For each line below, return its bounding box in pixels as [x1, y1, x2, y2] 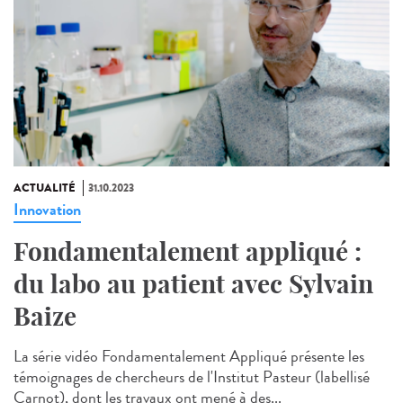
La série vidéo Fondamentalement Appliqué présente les [13, 345, 364, 369]
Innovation [13, 198, 81, 222]
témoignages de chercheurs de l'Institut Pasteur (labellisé [13, 365, 370, 390]
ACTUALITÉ [13, 180, 76, 197]
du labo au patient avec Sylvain [13, 268, 373, 300]
